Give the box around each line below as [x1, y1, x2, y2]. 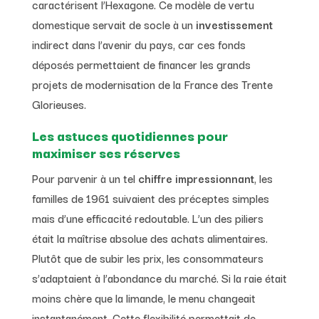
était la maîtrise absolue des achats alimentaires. [31, 229, 268, 246]
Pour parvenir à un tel [31, 169, 138, 187]
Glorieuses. [31, 95, 86, 113]
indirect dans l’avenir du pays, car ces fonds [31, 35, 246, 53]
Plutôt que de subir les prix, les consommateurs [31, 249, 263, 266]
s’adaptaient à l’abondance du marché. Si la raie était [31, 268, 287, 286]
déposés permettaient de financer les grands [31, 55, 251, 73]
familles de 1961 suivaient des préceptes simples [31, 189, 269, 206]
